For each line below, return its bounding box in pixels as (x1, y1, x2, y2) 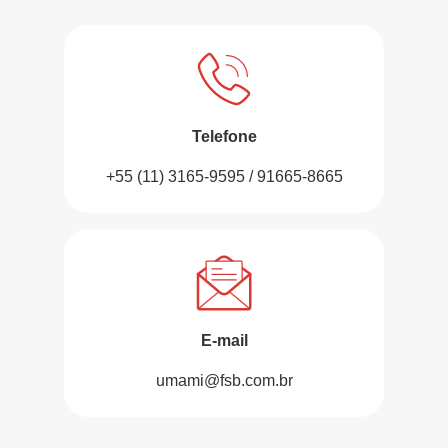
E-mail (200, 332, 248, 350)
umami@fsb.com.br (155, 372, 293, 390)
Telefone (191, 128, 257, 146)
